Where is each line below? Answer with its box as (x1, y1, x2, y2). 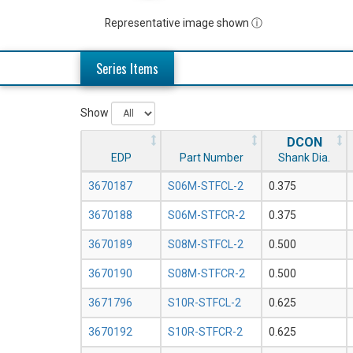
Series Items (96, 59, 158, 79)
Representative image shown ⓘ (105, 17, 263, 30)
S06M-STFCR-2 (168, 209, 245, 222)
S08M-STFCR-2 (168, 267, 245, 281)
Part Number (179, 151, 243, 165)
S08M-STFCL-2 (168, 238, 243, 251)
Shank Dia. (278, 151, 330, 165)
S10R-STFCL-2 (168, 296, 241, 310)
